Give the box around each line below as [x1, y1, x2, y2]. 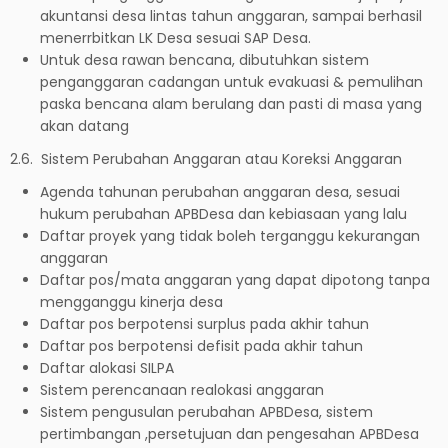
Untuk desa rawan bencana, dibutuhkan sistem [40, 49, 369, 70]
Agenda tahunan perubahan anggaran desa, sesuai [40, 181, 400, 202]
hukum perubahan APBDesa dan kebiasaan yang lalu [40, 203, 407, 224]
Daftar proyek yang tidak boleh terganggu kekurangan [40, 225, 420, 246]
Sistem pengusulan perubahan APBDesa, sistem [40, 401, 373, 422]
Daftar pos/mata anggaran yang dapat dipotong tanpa [40, 269, 430, 290]
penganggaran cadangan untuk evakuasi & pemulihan [40, 71, 423, 92]
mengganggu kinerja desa [40, 291, 223, 312]
